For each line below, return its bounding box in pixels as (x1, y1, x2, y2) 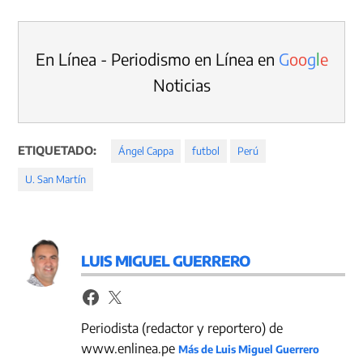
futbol (191, 144, 220, 158)
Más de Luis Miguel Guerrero (178, 342, 320, 356)
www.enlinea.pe (81, 339, 179, 357)
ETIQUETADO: (18, 143, 97, 158)
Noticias (152, 75, 211, 96)
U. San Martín (25, 173, 87, 186)
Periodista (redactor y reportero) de (81, 318, 284, 336)
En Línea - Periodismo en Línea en (35, 49, 279, 70)
